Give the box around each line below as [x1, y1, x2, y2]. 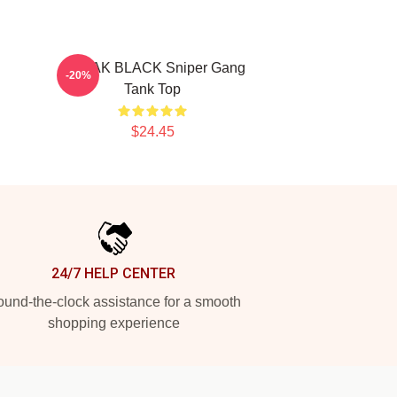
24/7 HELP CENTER [51, 265, 175, 282]
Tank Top [124, 82, 181, 97]
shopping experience [47, 315, 180, 331]
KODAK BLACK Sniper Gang [59, 60, 245, 75]
